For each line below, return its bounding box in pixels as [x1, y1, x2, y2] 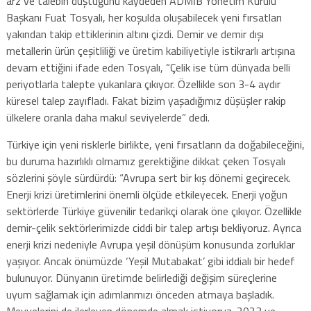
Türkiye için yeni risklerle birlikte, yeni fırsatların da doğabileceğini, [6, 135, 305, 153]
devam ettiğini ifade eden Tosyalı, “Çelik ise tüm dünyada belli [6, 58, 290, 76]
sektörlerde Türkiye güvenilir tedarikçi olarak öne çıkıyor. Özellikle [6, 202, 302, 219]
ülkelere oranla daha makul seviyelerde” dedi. [6, 108, 210, 126]
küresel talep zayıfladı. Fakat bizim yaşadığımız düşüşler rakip [6, 92, 286, 109]
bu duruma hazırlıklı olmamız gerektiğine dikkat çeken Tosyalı [6, 152, 285, 169]
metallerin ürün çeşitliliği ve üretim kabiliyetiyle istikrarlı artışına [6, 42, 295, 59]
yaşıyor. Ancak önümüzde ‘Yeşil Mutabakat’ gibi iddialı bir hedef [6, 252, 295, 269]
